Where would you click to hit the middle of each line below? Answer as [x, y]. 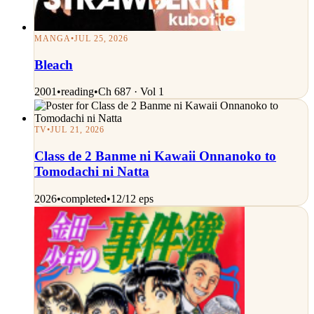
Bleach [54, 64]
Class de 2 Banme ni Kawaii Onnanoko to [155, 156]
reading [77, 92]
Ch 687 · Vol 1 [131, 92]
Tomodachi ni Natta [92, 172]
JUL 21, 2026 [77, 130]
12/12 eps [132, 198]
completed [84, 198]
